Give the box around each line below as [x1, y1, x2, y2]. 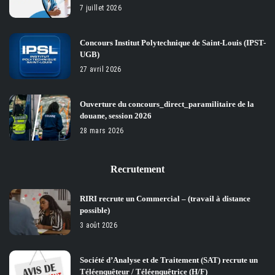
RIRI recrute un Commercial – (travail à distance [80, 194, 250, 204]
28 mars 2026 [80, 126, 124, 136]
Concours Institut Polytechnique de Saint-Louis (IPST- [80, 38, 266, 48]
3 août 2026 [80, 221, 118, 230]
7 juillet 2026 [80, 4, 122, 13]
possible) [80, 206, 110, 215]
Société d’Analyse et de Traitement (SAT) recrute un [80, 255, 258, 265]
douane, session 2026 [80, 111, 152, 121]
